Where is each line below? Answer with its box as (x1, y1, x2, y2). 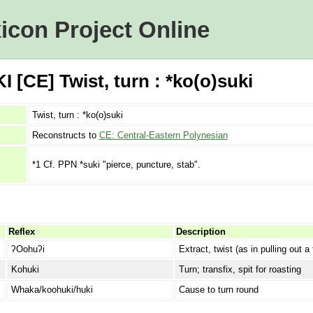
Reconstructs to (31, 130, 99, 141)
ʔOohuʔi (10, 243, 45, 254)
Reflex (8, 226, 35, 237)
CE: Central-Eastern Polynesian (99, 130, 228, 141)
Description (175, 226, 226, 237)
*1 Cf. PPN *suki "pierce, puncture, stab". (31, 159, 201, 170)
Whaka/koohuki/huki (10, 284, 93, 295)
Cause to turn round (178, 284, 259, 295)
